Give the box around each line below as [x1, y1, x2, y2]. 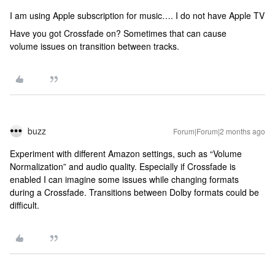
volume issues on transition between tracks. [10, 40, 179, 52]
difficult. [10, 199, 39, 211]
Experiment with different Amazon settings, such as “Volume [10, 147, 242, 160]
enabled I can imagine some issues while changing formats [10, 173, 239, 185]
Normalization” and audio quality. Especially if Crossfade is [10, 160, 236, 172]
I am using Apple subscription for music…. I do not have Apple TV [10, 9, 265, 21]
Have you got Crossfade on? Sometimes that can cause [10, 27, 227, 39]
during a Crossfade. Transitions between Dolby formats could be [10, 186, 259, 198]
